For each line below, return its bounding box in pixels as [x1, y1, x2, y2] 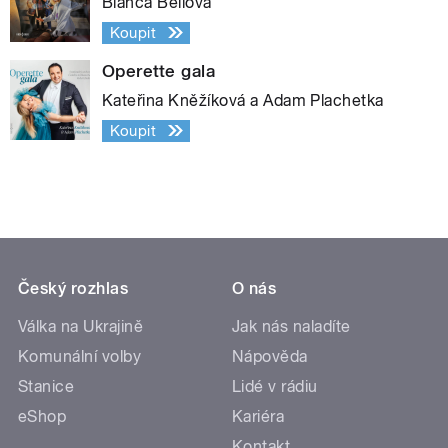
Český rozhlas [18, 278, 129, 298]
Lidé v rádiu [232, 376, 318, 396]
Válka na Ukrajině [18, 316, 144, 336]
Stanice [18, 376, 75, 396]
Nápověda [232, 346, 308, 366]
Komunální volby [18, 346, 142, 366]
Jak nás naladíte [232, 316, 351, 336]
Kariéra [232, 406, 285, 426]
